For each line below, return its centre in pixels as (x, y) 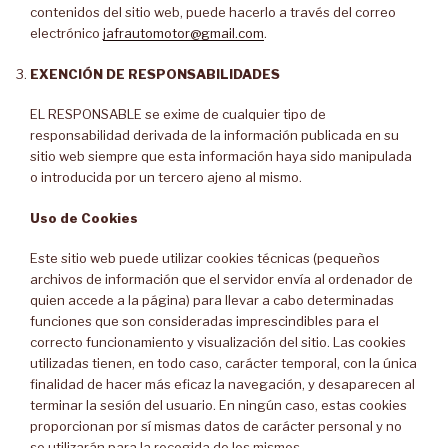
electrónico (66, 33)
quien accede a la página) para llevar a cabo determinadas (212, 300)
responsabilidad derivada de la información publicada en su (214, 135)
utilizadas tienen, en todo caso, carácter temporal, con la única (223, 363)
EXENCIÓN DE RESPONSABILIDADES (155, 73)
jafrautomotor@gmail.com (183, 33)
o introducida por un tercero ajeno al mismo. (166, 177)
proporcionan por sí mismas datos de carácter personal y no (216, 426)
